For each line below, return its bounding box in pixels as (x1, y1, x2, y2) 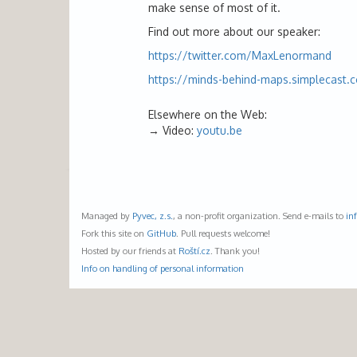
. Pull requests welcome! (176, 226, 270, 239)
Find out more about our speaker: (148, 25, 320, 38)
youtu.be (197, 124, 242, 137)
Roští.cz (178, 244, 210, 257)
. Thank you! (210, 244, 260, 257)
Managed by (81, 209, 132, 222)
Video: (163, 124, 197, 137)
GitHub (147, 226, 176, 239)
